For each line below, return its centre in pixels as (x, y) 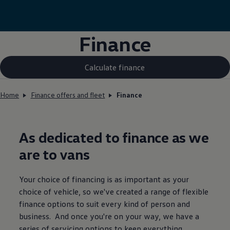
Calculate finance (115, 67)
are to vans (54, 154)
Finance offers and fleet (68, 95)
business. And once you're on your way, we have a (109, 216)
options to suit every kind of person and (118, 204)
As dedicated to (69, 137)
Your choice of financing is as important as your (104, 179)
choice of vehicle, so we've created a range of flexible (114, 192)
